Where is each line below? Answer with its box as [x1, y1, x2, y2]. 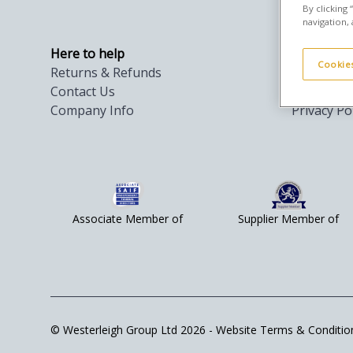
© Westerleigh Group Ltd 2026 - [50, 322, 216, 337]
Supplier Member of [238, 211, 339, 226]
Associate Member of [72, 211, 183, 226]
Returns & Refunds [50, 64, 162, 81]
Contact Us [50, 83, 115, 100]
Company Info [50, 102, 134, 119]
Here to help [50, 45, 124, 62]
